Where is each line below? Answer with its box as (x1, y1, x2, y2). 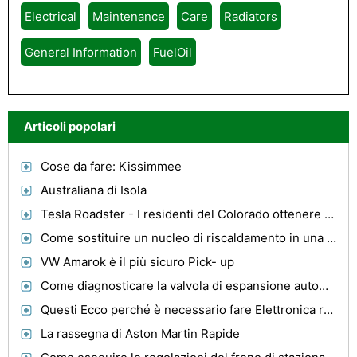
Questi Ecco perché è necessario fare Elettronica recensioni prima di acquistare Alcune (324, 302, 333, 317)
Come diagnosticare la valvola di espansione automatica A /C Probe (319, 278, 328, 293)
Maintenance (92, 9, 165, 24)
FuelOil (153, 45, 192, 60)
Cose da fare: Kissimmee (41, 159, 182, 174)
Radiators (224, 9, 277, 24)
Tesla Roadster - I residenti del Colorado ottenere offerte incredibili (324, 206, 334, 222)
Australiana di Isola (41, 182, 147, 198)
